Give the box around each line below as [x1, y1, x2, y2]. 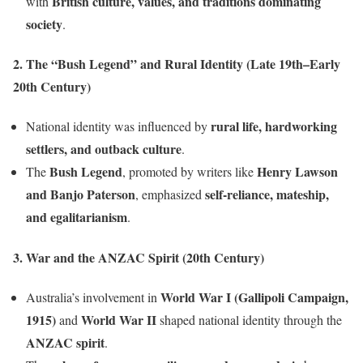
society [26, 14, 62, 33]
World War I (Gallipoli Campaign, [160, 287, 348, 306]
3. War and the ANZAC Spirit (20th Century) [13, 247, 264, 267]
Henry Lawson [257, 162, 338, 181]
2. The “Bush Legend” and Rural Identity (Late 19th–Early [13, 54, 340, 74]
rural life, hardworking [211, 117, 337, 136]
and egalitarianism [26, 207, 127, 227]
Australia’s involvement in [26, 288, 160, 305]
